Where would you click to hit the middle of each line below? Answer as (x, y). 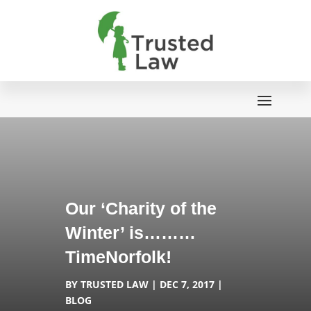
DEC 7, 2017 (187, 284)
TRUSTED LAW (115, 284)
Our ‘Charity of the (141, 208)
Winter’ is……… (131, 232)
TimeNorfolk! (119, 257)
